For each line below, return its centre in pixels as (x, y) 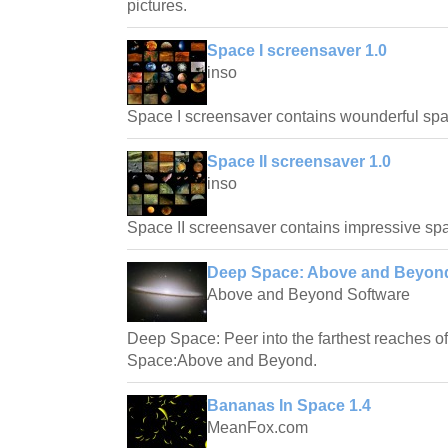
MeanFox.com (257, 427)
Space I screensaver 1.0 (297, 50)
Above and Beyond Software (308, 294)
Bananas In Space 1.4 (289, 405)
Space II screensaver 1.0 (299, 161)
